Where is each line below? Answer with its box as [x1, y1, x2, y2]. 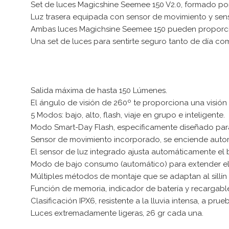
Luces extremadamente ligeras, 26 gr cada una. [31, 208, 203, 218]
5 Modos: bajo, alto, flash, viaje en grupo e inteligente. [31, 110, 225, 120]
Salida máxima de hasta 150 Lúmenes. [31, 85, 167, 95]
